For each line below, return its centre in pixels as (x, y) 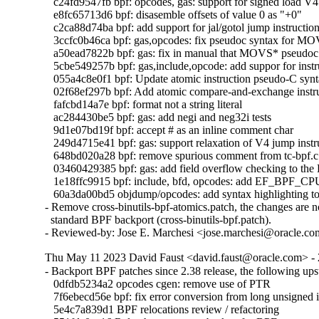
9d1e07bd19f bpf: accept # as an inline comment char (169, 130)
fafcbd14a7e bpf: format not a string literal (144, 105)
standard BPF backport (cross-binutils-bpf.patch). (158, 220)
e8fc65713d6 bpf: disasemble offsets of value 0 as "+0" (174, 15)
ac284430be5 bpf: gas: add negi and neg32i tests (158, 117)
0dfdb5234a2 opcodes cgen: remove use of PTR (158, 284)
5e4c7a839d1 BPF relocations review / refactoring (162, 310)
